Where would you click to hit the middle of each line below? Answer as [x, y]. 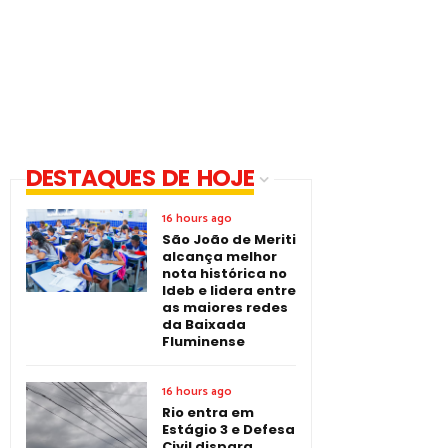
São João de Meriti [229, 239]
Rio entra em [208, 412]
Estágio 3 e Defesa [228, 429]
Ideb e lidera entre [229, 290]
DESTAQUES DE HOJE [140, 177]
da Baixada [204, 324]
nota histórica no [224, 273]
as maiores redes [225, 307]
